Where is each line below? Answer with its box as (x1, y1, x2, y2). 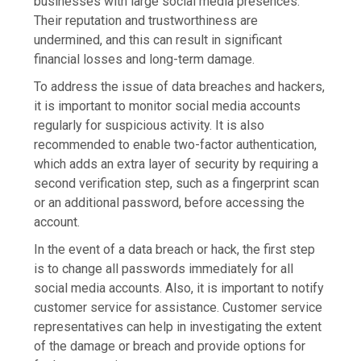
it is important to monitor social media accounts (34, 98, 301, 114)
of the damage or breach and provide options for (34, 338, 306, 355)
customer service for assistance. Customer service (34, 300, 323, 316)
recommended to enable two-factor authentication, (34, 137, 317, 153)
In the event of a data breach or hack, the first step (34, 242, 316, 258)
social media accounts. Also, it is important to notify (34, 280, 325, 297)
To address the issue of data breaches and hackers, (34, 79, 326, 95)
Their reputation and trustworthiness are (34, 13, 259, 29)
